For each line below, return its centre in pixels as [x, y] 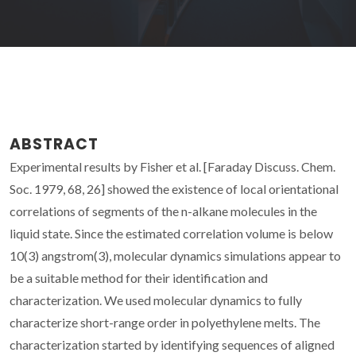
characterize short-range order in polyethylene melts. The [165, 322]
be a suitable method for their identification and [139, 277]
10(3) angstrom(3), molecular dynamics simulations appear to [175, 255]
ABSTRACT [54, 144]
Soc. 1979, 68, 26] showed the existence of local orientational [174, 188]
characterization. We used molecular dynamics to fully [156, 300]
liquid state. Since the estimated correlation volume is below [171, 233]
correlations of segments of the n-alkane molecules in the [163, 211]
